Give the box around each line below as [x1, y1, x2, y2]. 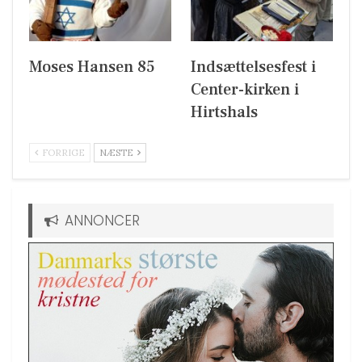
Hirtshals [191, 101, 258, 123]
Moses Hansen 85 [29, 56, 155, 78]
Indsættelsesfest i [191, 56, 316, 78]
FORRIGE [40, 146, 85, 158]
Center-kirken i [191, 78, 299, 100]
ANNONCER [61, 210, 140, 230]
